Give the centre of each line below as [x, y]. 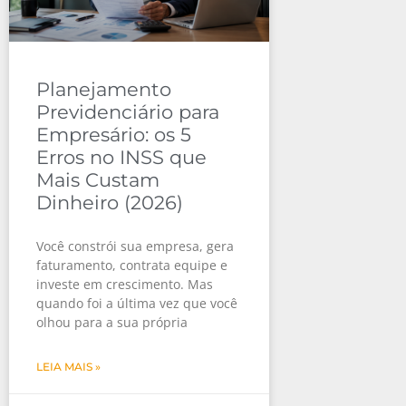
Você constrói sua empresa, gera [135, 246]
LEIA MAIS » [68, 367]
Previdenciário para [128, 112]
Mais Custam [98, 180]
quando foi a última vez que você [137, 303]
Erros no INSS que [121, 157]
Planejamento [104, 89]
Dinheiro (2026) [110, 203]
